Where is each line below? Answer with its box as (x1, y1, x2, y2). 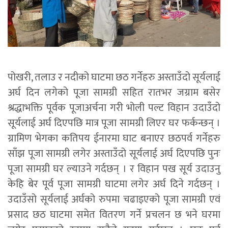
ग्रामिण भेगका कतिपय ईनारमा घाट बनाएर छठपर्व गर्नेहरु (8, 130, 220, 148)
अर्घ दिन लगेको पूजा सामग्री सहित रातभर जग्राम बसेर (8, 84, 220, 102)
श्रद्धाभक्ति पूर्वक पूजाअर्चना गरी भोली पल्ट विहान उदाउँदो (8, 99, 220, 117)
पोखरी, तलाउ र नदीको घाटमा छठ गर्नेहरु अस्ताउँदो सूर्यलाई (8, 69, 220, 87)
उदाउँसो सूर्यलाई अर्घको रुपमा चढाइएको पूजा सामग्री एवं (8, 191, 220, 209)
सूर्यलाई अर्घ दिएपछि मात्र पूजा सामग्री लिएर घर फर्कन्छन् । (8, 115, 220, 132)
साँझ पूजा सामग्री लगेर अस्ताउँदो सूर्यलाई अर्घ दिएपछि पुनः (8, 145, 220, 163)
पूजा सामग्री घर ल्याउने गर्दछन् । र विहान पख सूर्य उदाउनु (8, 160, 220, 178)
